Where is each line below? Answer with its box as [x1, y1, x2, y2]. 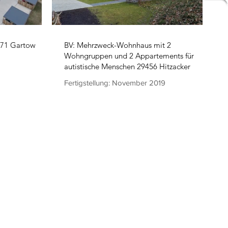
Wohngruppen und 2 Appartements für [64, 51, 194, 61]
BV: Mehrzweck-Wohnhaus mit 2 [64, 40, 171, 50]
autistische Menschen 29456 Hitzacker [64, 62, 190, 71]
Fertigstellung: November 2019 [64, 78, 165, 87]
